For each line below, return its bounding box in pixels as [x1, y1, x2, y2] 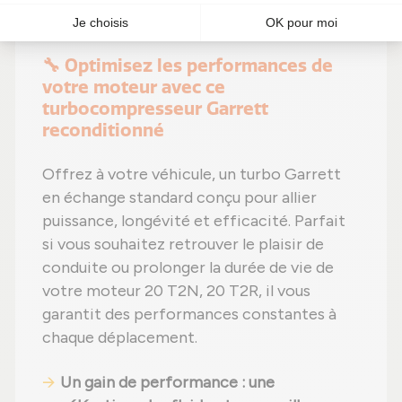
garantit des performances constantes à [42, 304, 336, 325]
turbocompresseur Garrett [42, 97, 268, 120]
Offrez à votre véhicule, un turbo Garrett [42, 164, 341, 185]
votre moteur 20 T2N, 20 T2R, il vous [42, 281, 310, 301]
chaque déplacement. [42, 328, 197, 348]
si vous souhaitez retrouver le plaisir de [42, 234, 324, 255]
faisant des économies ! [42, 12, 215, 32]
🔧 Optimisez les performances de [42, 54, 333, 77]
